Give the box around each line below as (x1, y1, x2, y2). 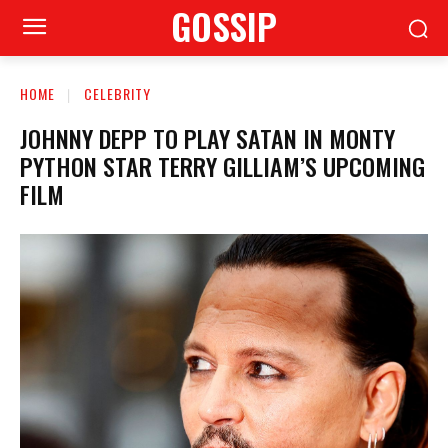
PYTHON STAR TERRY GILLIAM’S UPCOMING (20, 147, 425, 184)
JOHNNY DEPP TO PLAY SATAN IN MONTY (20, 119, 395, 156)
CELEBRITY (84, 83, 151, 104)
